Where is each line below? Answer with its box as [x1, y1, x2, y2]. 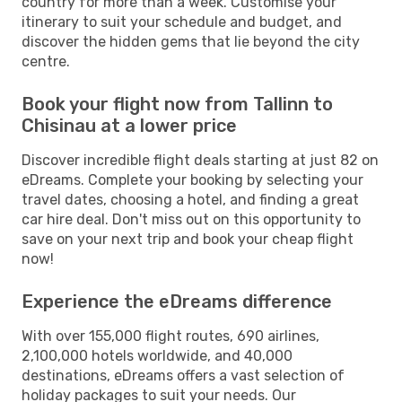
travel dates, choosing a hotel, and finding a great [22, 190, 359, 208]
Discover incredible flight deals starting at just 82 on [22, 151, 379, 169]
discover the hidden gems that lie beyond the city [22, 32, 360, 50]
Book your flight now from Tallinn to [22, 92, 333, 115]
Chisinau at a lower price [22, 114, 237, 136]
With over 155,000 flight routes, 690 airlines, [22, 327, 319, 345]
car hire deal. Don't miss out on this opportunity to [22, 210, 361, 228]
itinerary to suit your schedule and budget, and [22, 13, 342, 31]
